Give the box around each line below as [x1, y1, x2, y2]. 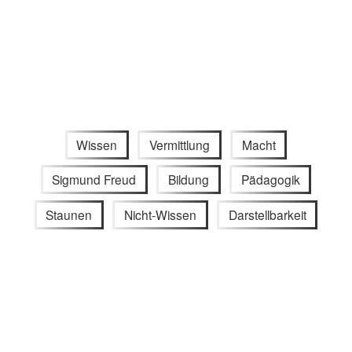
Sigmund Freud [52, 170, 137, 189]
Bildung [168, 170, 209, 189]
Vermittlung [149, 135, 210, 153]
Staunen [46, 206, 93, 224]
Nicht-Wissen [124, 206, 196, 224]
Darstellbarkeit [228, 206, 306, 224]
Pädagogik [240, 170, 300, 189]
